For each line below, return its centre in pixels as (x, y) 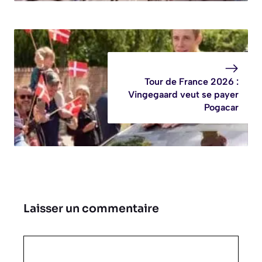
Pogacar (221, 107)
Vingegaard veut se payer (183, 94)
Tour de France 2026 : (192, 81)
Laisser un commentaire (91, 209)
